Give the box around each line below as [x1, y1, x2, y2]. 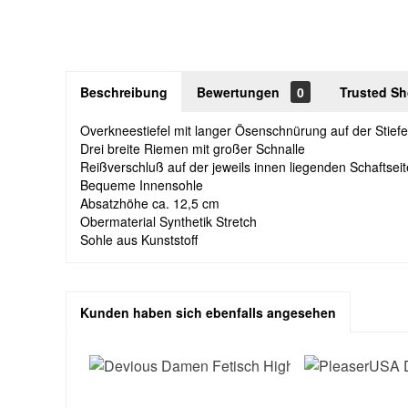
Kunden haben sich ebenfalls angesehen [80, 303, 336, 321]
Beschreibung [80, 83, 168, 101]
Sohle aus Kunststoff [80, 230, 198, 249]
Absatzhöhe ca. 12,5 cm [80, 194, 219, 212]
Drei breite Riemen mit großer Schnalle [80, 139, 305, 158]
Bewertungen [197, 83, 283, 101]
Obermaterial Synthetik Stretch [80, 212, 257, 230]
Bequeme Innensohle [80, 176, 203, 194]
